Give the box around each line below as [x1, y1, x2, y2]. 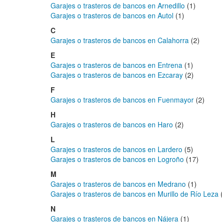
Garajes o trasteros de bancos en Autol [51, 10, 173, 20]
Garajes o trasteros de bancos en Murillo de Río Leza [51, 189, 219, 199]
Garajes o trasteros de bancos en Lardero [51, 144, 182, 154]
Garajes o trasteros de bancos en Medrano [51, 179, 186, 189]
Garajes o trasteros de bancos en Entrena [51, 60, 182, 70]
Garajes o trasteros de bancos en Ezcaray [51, 70, 183, 80]
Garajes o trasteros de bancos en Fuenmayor [51, 95, 194, 105]
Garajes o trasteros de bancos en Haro [51, 119, 173, 129]
